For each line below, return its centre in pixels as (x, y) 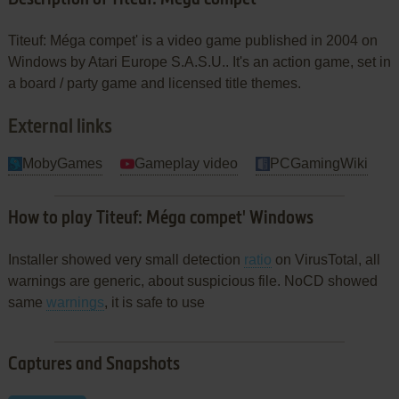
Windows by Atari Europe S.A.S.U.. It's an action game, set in (199, 61)
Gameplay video (186, 163)
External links (60, 127)
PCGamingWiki (318, 163)
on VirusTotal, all (326, 259)
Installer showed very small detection (126, 259)
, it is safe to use (154, 302)
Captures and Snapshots (94, 365)
